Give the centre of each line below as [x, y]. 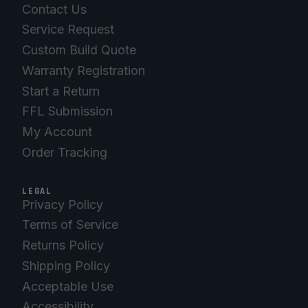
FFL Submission [67, 111]
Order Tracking [65, 152]
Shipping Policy [66, 265]
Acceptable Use [68, 286]
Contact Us [54, 9]
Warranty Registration [84, 70]
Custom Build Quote [79, 50]
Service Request [68, 30]
